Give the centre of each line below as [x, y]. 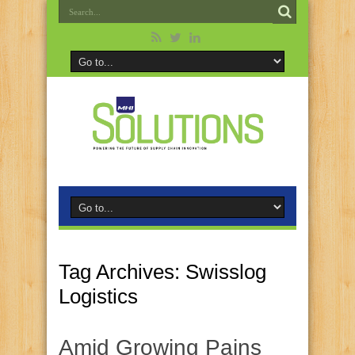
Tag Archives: [122, 272]
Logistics [98, 296]
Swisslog [226, 272]
